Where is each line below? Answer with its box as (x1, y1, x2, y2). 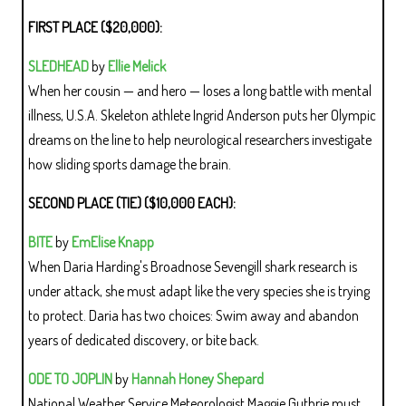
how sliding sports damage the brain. (28, 154, 231, 173)
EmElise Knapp (72, 232, 154, 251)
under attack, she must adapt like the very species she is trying (28, 281, 370, 300)
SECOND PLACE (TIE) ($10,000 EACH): (28, 193, 236, 212)
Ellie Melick (108, 56, 166, 75)
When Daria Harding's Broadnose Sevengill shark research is (28, 256, 357, 275)
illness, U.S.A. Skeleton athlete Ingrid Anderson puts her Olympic (28, 105, 376, 124)
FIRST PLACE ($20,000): (28, 17, 162, 36)
